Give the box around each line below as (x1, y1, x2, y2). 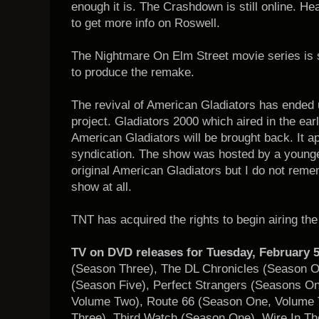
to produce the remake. (71, 66, 194, 79)
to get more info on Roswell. (71, 16, 220, 30)
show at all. (71, 180, 132, 194)
